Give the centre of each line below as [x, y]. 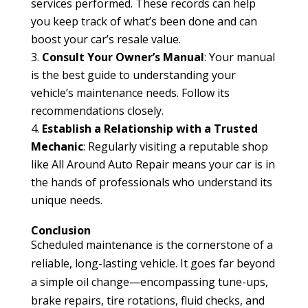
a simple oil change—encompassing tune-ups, [149, 282]
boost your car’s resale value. [106, 39]
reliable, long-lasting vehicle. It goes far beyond [153, 263]
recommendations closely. [97, 110]
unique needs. [66, 200]
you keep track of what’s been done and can [144, 21]
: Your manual [239, 57]
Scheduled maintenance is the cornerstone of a [152, 244]
